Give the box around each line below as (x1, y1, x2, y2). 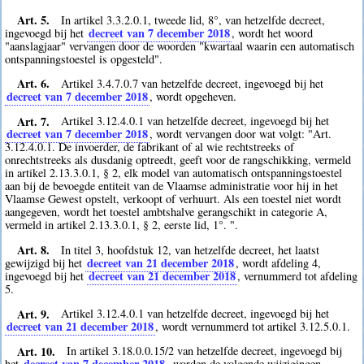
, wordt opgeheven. (149, 88, 237, 104)
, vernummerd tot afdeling (237, 267, 358, 284)
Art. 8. (16, 240, 50, 258)
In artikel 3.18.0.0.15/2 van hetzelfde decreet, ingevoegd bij (67, 343, 343, 359)
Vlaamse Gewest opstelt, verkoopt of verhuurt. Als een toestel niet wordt (5, 191, 342, 207)
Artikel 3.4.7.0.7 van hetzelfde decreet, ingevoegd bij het (61, 75, 324, 91)
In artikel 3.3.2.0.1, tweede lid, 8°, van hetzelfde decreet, (61, 11, 326, 28)
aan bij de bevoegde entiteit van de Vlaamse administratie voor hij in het (5, 178, 339, 194)
